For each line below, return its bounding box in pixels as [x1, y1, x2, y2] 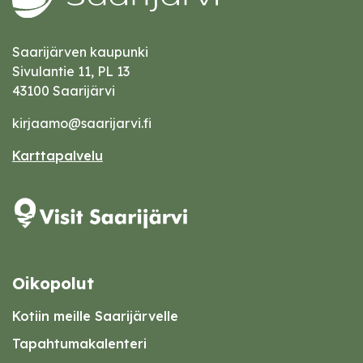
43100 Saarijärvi [12, 83, 115, 99]
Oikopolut [12, 273, 94, 293]
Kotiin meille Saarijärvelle [12, 308, 178, 324]
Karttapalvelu [12, 147, 103, 164]
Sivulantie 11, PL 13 [12, 63, 130, 79]
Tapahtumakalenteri [12, 335, 147, 352]
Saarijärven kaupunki [12, 44, 148, 60]
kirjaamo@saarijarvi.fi [12, 115, 152, 131]
